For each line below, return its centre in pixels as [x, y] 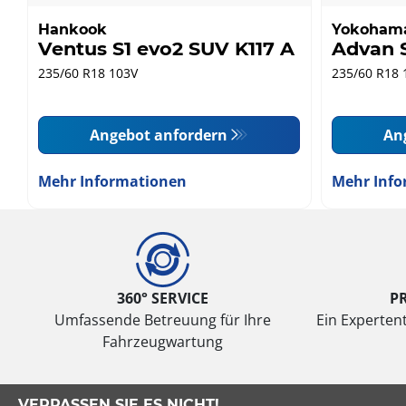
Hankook [73, 29]
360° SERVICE [162, 298]
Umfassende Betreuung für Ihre [162, 319]
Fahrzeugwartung [162, 341]
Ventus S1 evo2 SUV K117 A [167, 48]
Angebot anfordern [159, 135]
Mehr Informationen [113, 181]
